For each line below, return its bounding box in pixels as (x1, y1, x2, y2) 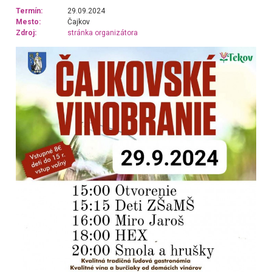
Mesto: (15, 18, 41, 27)
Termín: (15, 7, 42, 16)
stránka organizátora (67, 29, 138, 38)
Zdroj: (15, 29, 36, 38)
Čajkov (67, 18, 90, 27)
